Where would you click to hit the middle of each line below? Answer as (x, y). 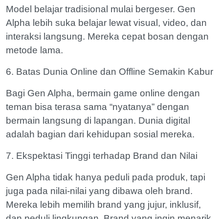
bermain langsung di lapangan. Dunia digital (98, 120)
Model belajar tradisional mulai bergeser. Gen (101, 9)
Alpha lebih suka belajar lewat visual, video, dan (106, 23)
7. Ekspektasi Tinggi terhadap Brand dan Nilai (102, 156)
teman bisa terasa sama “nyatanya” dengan (98, 107)
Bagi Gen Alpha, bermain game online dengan (103, 93)
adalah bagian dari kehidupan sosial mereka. (100, 134)
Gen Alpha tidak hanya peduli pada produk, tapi (106, 177)
